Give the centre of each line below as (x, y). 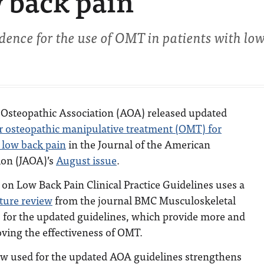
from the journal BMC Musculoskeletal (144, 200)
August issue (86, 160)
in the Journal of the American (138, 144)
